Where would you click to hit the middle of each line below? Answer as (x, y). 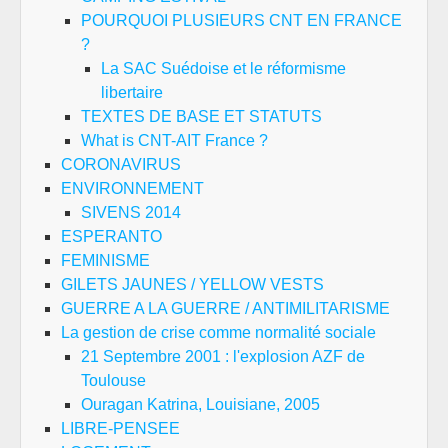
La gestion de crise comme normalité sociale (218, 332)
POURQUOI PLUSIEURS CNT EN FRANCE (241, 20)
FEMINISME (105, 260)
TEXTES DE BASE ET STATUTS (201, 116)
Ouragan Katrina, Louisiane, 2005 (200, 404)
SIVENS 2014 (131, 212)
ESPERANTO (111, 236)
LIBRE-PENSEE (120, 428)
